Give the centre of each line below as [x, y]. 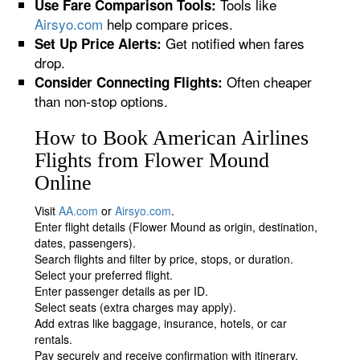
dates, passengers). [86, 243]
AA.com [79, 211]
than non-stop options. [102, 101]
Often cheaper [268, 82]
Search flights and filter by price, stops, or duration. [164, 259]
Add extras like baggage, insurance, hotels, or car [161, 323]
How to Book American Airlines [172, 138]
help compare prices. [168, 24]
